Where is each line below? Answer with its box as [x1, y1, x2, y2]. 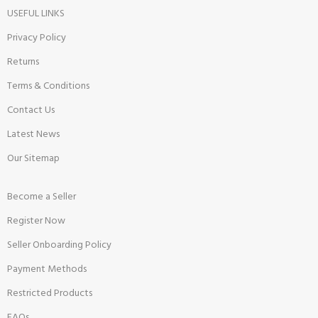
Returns [7, 53, 40, 70]
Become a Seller [7, 188, 77, 205]
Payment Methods [7, 261, 87, 278]
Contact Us [7, 102, 55, 119]
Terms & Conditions [7, 77, 90, 94]
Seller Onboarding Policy [7, 236, 112, 253]
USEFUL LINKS [7, 5, 65, 22]
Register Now [7, 212, 66, 229]
